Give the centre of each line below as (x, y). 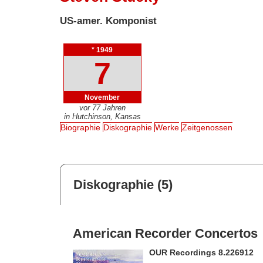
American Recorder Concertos (165, 234)
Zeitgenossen (208, 128)
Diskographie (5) (123, 184)
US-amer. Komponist (109, 21)
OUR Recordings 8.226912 (201, 253)
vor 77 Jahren (102, 107)
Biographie (81, 128)
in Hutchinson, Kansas (102, 116)
